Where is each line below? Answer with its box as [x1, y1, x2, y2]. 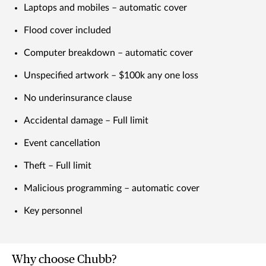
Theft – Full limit [24, 160, 91, 170]
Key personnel [24, 205, 83, 216]
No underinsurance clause [24, 93, 132, 103]
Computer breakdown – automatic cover [24, 47, 193, 58]
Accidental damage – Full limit [24, 115, 148, 125]
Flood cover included [24, 25, 111, 35]
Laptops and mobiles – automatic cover [24, 2, 187, 12]
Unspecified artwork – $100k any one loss [24, 70, 198, 80]
